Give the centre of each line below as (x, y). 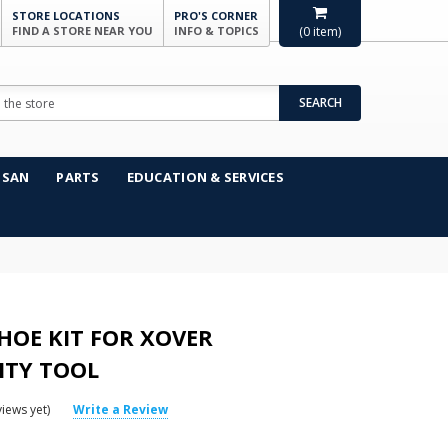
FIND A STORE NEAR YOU (82, 30)
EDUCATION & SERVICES (205, 177)
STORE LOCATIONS (66, 15)
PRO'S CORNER (216, 15)
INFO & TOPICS (216, 30)
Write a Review (121, 409)
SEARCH (320, 102)
